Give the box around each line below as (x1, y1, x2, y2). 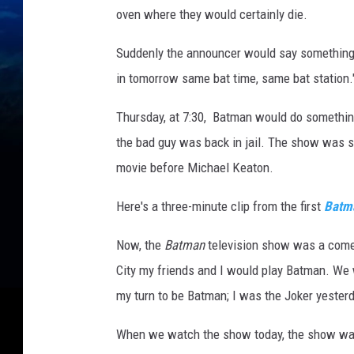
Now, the (116, 237, 164, 254)
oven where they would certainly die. (116, 6, 307, 23)
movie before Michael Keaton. (116, 160, 273, 176)
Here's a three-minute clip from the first (116, 198, 324, 215)
